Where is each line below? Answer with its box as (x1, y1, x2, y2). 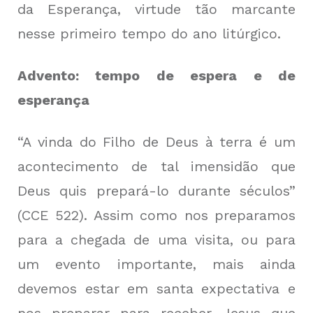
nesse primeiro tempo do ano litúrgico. (17, 25, 281, 43)
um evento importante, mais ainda (17, 256, 296, 273)
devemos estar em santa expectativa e (17, 280, 296, 298)
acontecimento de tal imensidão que (17, 158, 296, 175)
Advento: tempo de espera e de (17, 67, 296, 85)
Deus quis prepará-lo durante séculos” (17, 182, 296, 200)
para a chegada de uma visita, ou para (17, 231, 296, 249)
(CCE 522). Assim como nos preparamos (17, 207, 296, 224)
